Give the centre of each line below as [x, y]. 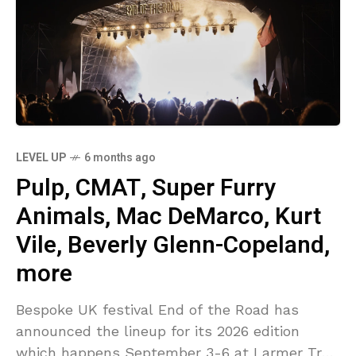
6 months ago [120, 157]
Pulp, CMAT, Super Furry [146, 188]
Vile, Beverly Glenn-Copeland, [173, 245]
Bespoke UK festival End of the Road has [157, 309]
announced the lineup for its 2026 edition [158, 331]
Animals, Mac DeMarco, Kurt [168, 217]
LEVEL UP [41, 157]
